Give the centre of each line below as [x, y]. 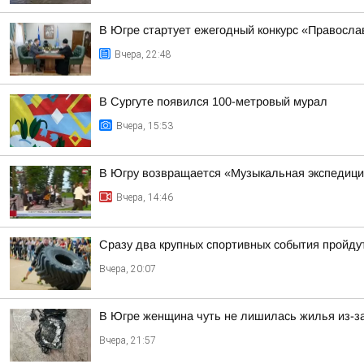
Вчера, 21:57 [128, 340]
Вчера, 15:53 [145, 126]
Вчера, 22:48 [143, 54]
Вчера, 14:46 [145, 197]
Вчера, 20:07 [128, 269]
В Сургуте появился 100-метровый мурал [213, 102]
